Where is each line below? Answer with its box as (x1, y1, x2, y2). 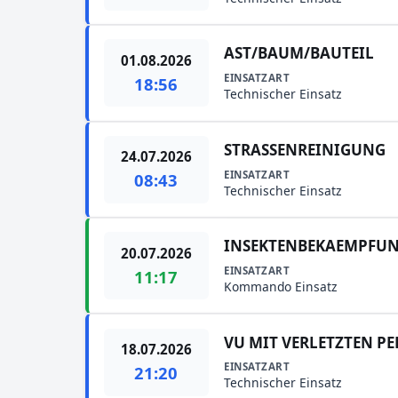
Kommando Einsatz (224, 278, 338, 296)
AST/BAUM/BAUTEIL (224, 43, 375, 64)
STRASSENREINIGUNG (224, 139, 386, 160)
